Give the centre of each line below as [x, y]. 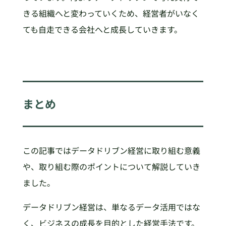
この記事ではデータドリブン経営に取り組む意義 [111, 150]
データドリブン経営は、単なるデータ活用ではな [111, 207]
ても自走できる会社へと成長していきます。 [102, 29]
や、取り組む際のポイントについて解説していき [111, 166]
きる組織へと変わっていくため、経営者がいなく [111, 13]
